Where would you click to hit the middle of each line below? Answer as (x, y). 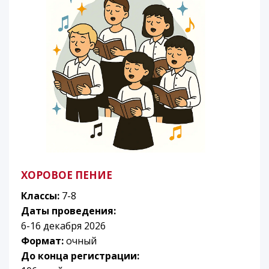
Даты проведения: (68, 211)
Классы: (41, 196)
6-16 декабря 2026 (63, 226)
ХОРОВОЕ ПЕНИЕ (67, 175)
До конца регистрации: (80, 256)
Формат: (44, 241)
